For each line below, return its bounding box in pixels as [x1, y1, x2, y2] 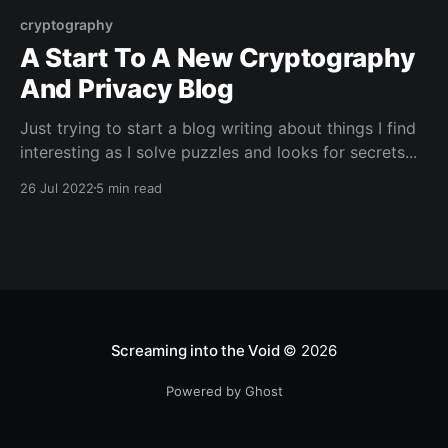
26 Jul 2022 [20, 179, 94, 196]
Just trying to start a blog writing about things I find [20, 117, 416, 138]
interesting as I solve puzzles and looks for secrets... [20, 141, 417, 162]
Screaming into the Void [110, 341, 280, 360]
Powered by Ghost [165, 383, 283, 399]
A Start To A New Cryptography [20, 41, 415, 73]
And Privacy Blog [20, 72, 234, 104]
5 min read [96, 179, 162, 196]
